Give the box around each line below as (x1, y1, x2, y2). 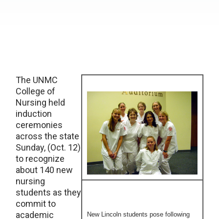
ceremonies (16, 120, 63, 130)
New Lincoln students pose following (87, 211, 190, 218)
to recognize (16, 153, 65, 164)
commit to (16, 198, 56, 209)
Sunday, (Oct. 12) (16, 142, 81, 153)
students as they (16, 187, 81, 197)
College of (16, 86, 55, 96)
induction (16, 109, 52, 119)
